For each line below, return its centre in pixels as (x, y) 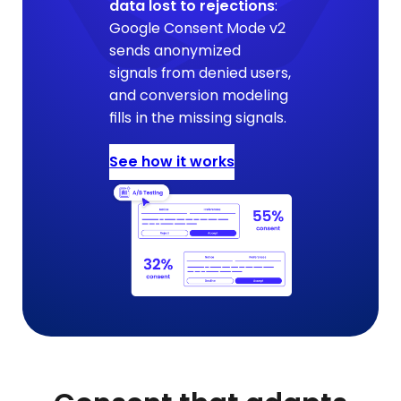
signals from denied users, (200, 73)
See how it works (172, 162)
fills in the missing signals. (198, 117)
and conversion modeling (199, 95)
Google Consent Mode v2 (198, 28)
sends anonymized (175, 50)
